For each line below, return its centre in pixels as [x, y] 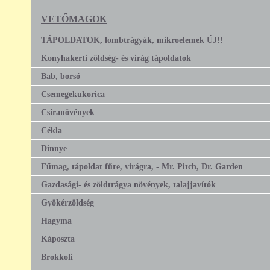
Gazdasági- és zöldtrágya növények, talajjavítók [128, 184]
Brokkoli [57, 256]
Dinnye [54, 148]
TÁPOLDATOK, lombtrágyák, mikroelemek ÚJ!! [132, 39]
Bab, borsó [61, 76]
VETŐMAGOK [74, 19]
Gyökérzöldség [67, 202]
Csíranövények [68, 112]
